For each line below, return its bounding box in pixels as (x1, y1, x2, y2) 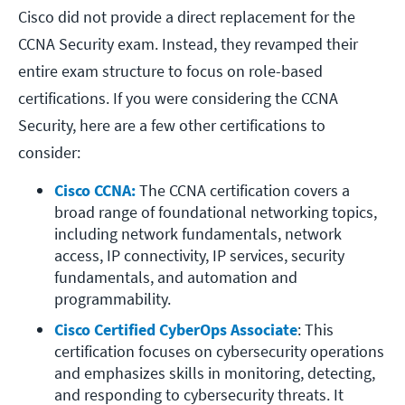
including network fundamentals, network (54, 223, 342, 245)
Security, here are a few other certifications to (18, 115, 325, 137)
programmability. (54, 288, 178, 310)
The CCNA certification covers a (136, 180, 350, 202)
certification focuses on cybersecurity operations (54, 341, 384, 363)
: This (297, 319, 334, 341)
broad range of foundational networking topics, (54, 202, 377, 223)
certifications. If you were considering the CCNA (18, 88, 338, 109)
